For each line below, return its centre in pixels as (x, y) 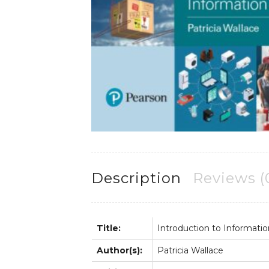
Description (136, 178)
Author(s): (119, 250)
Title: (109, 228)
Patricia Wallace (190, 250)
